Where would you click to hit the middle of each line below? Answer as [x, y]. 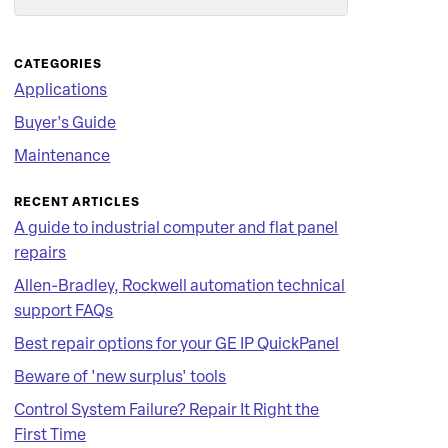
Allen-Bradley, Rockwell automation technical [180, 287]
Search [344, 15]
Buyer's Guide [65, 124]
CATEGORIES [58, 65]
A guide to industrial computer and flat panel [176, 229]
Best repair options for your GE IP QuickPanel [177, 345]
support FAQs [64, 312]
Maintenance [62, 157]
